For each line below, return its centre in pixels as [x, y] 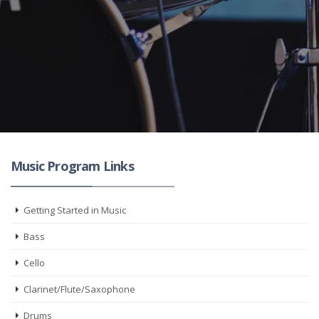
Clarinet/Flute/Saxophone [79, 289]
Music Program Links [72, 166]
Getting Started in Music [75, 210]
